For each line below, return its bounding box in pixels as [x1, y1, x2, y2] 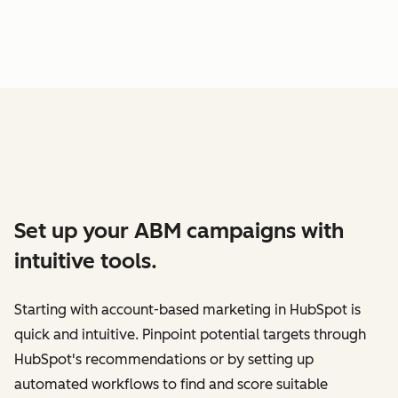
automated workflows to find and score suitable [14, 376, 328, 394]
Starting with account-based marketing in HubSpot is [14, 301, 361, 319]
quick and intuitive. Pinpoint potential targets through [14, 326, 366, 344]
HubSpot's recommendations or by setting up [14, 351, 314, 369]
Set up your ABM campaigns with [14, 218, 344, 244]
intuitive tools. [14, 248, 157, 275]
